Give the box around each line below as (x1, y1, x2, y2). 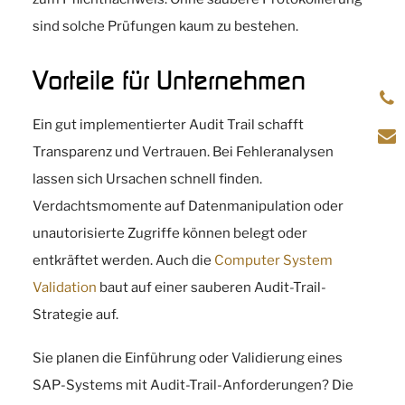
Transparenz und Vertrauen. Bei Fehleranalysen (33, 144, 334, 160)
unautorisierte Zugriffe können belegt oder (33, 225, 307, 241)
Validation (33, 279, 97, 296)
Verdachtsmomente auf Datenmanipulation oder (33, 198, 344, 214)
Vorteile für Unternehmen (33, 63, 306, 96)
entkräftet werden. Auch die (33, 252, 214, 268)
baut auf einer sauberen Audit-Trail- (97, 279, 326, 296)
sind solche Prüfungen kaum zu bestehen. (33, 18, 298, 34)
